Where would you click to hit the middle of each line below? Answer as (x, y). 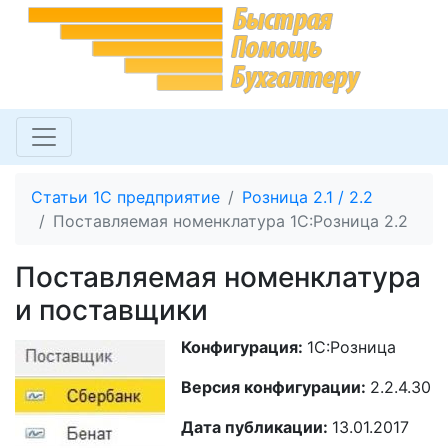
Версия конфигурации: (275, 387)
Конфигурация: (244, 347)
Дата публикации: (256, 427)
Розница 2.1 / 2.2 (307, 197)
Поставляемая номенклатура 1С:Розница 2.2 (230, 221)
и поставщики (111, 310)
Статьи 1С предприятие (125, 197)
